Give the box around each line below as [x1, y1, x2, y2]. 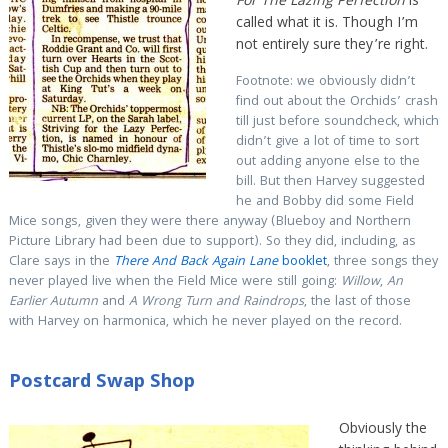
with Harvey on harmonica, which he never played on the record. [8, 310, 402, 333]
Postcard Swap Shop [8, 367, 195, 400]
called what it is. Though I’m [235, 11, 418, 36]
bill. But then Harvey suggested [235, 170, 425, 193]
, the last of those [303, 290, 411, 313]
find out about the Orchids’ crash [235, 90, 438, 113]
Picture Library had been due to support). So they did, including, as [8, 230, 416, 253]
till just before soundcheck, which [235, 110, 439, 133]
